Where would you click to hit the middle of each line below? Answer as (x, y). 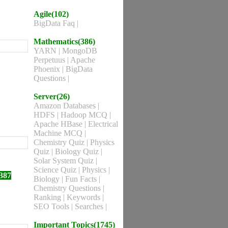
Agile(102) (51, 14)
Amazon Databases (66, 106)
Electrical (103, 124)
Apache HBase (59, 124)
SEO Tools (52, 206)
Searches (90, 206)
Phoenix (48, 69)
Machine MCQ (59, 133)
